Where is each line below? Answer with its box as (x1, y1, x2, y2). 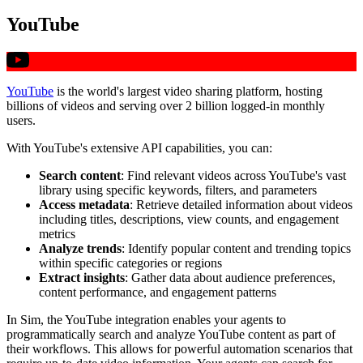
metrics (39, 226, 75, 241)
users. (6, 113, 36, 127)
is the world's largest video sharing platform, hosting (53, 83, 322, 98)
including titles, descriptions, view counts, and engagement (39, 211, 339, 226)
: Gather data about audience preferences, (125, 270, 335, 284)
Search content (39, 168, 121, 182)
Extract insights (39, 270, 125, 284)
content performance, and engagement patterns (39, 284, 276, 299)
